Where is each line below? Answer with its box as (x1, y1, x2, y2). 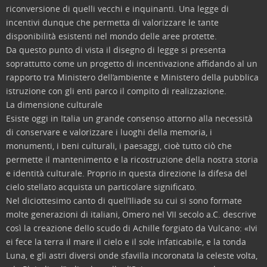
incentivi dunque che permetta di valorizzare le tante (6, 17, 219, 28)
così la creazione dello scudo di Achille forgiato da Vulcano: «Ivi (6, 222, 257, 234)
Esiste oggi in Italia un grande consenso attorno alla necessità (6, 113, 253, 124)
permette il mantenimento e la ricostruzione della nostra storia (6, 154, 258, 165)
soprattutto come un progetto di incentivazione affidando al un (6, 58, 257, 69)
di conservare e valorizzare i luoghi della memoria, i (6, 126, 212, 138)
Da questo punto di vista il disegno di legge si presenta (6, 44, 226, 55)
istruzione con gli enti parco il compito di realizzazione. (6, 85, 226, 97)
